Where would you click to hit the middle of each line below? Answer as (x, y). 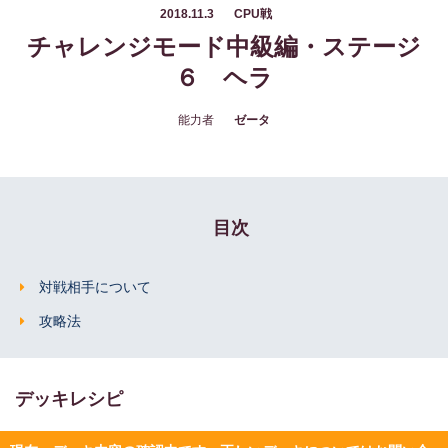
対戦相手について (95, 287)
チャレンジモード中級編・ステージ (224, 46)
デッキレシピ (69, 399)
